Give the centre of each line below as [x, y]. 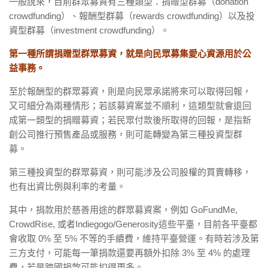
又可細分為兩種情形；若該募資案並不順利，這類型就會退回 [130, 106]
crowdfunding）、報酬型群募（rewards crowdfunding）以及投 [132, 16]
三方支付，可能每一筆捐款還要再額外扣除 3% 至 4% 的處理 [130, 253]
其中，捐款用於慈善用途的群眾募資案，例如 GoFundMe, [123, 210]
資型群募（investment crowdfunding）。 [89, 30]
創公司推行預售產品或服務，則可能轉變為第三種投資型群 [126, 134]
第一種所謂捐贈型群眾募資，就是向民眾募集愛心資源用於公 [130, 54]
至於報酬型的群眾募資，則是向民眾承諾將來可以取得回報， [130, 91]
